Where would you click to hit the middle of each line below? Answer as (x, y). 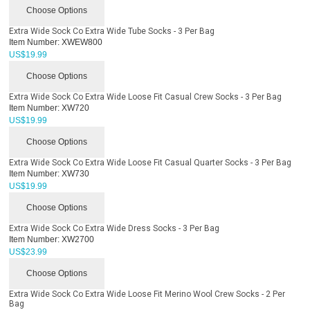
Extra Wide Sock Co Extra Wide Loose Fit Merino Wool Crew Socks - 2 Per (147, 294)
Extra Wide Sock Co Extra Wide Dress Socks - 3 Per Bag (115, 228)
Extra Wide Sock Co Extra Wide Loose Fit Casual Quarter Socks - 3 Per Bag (151, 162)
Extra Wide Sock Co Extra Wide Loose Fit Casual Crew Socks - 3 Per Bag (146, 97)
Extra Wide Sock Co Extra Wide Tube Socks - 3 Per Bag (112, 31)
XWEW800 (81, 42)
